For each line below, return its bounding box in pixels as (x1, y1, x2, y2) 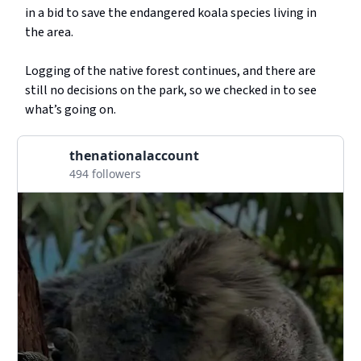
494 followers (69, 166, 141, 182)
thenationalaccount (69, 147, 199, 165)
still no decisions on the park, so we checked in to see (25, 81, 317, 100)
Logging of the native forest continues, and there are (25, 62, 316, 81)
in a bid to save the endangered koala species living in (25, 4, 317, 23)
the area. (25, 23, 73, 42)
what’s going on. (25, 101, 116, 119)
